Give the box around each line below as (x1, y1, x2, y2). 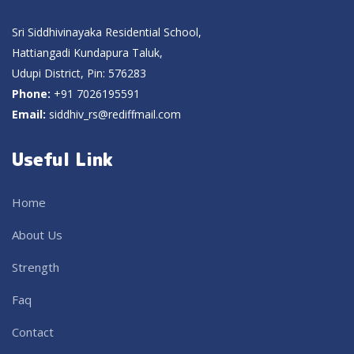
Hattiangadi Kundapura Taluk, (12, 44, 163, 60)
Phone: (12, 85, 54, 101)
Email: (12, 106, 49, 122)
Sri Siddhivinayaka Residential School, (12, 24, 201, 40)
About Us (12, 226, 62, 243)
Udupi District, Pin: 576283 (12, 65, 146, 81)
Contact (12, 323, 54, 340)
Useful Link (12, 146, 113, 171)
